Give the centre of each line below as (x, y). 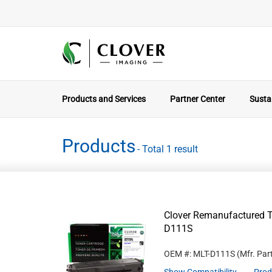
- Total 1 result (168, 149)
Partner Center (198, 99)
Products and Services (104, 99)
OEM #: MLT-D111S (199, 254)
